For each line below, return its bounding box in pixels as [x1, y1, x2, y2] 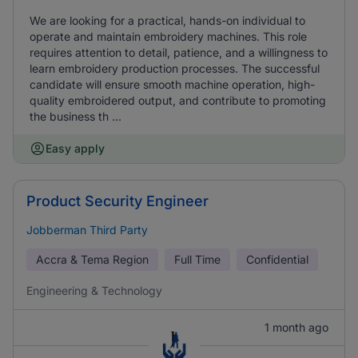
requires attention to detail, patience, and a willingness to [30, 46, 328, 59]
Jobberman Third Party [26, 223, 148, 237]
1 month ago [265, 320, 328, 334]
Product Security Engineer [26, 193, 209, 209]
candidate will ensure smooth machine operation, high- [30, 78, 315, 91]
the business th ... [30, 109, 121, 123]
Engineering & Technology [26, 284, 162, 297]
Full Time [174, 253, 221, 266]
